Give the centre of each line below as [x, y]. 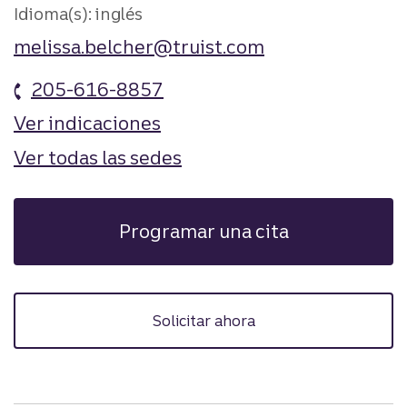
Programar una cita [203, 231]
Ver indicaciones [87, 124]
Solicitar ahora [203, 320]
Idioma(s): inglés [78, 15]
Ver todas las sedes [98, 157]
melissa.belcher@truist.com [139, 46]
